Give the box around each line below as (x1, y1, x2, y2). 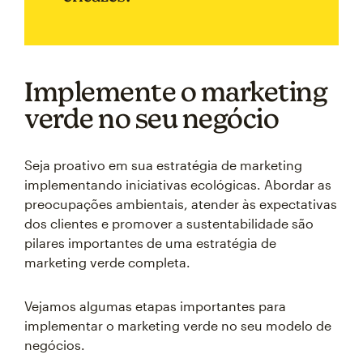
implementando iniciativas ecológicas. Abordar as (24, 177, 331, 192)
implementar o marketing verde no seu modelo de (24, 318, 331, 333)
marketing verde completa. (24, 254, 190, 270)
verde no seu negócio (24, 102, 279, 134)
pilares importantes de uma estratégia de (24, 235, 276, 250)
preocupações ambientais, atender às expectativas (24, 196, 337, 211)
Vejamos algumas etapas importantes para (24, 298, 286, 314)
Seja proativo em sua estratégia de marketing (24, 157, 302, 173)
